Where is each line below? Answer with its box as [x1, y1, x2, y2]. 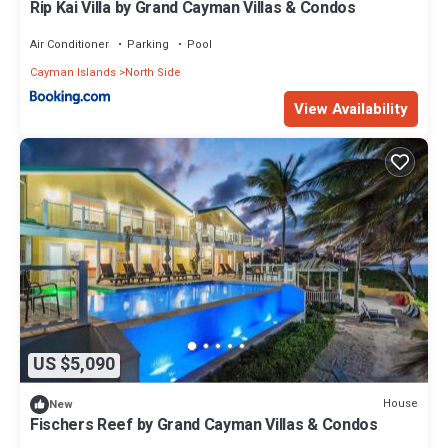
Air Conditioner [30, 36, 109, 54]
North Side [125, 64, 181, 82]
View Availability [294, 98, 408, 121]
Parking [127, 36, 169, 54]
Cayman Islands [30, 64, 116, 82]
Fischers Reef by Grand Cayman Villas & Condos [30, 412, 378, 437]
